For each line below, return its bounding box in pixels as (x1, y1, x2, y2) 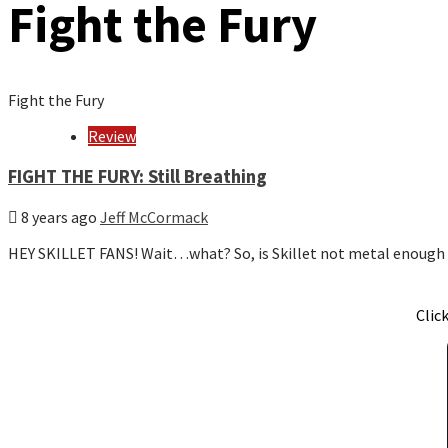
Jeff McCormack (100, 207, 208, 228)
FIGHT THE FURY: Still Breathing (8, 164, 267, 188)
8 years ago (18, 207, 100, 228)
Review (88, 126, 136, 146)
